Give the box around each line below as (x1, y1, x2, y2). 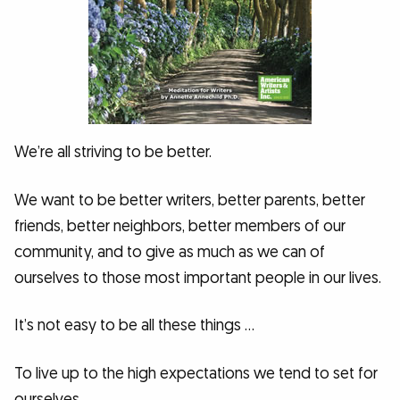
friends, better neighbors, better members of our (14, 215, 346, 237)
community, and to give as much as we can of (14, 241, 325, 262)
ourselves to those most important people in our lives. (14, 267, 381, 288)
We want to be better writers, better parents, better (14, 189, 365, 211)
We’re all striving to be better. (14, 142, 212, 163)
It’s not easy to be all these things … (14, 315, 254, 337)
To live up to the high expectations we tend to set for (14, 362, 378, 384)
